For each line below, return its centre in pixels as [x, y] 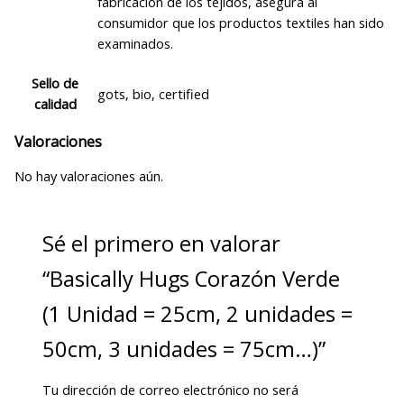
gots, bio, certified [153, 93]
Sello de [55, 83]
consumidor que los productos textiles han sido [240, 22]
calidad [55, 104]
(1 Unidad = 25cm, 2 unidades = [198, 313]
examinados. [135, 43]
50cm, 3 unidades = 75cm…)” [184, 349]
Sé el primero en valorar [162, 243]
